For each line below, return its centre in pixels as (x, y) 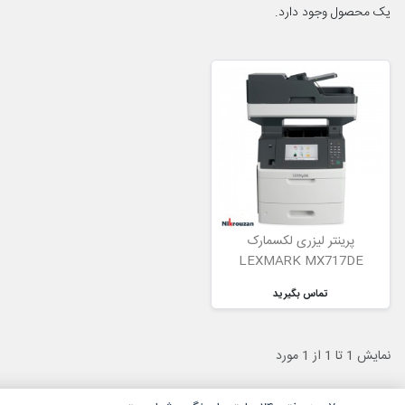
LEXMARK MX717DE (301, 262)
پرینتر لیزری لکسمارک (301, 242)
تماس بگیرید (301, 294)
